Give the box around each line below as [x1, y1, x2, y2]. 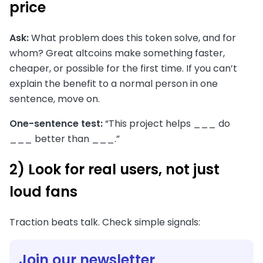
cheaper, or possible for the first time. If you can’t [9, 62, 237, 75]
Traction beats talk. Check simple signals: [9, 215, 200, 229]
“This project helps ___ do [103, 117, 230, 130]
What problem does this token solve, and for [29, 31, 236, 45]
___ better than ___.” [9, 132, 120, 146]
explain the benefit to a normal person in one [9, 77, 218, 90]
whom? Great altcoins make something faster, [9, 46, 225, 60]
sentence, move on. [9, 92, 100, 106]
